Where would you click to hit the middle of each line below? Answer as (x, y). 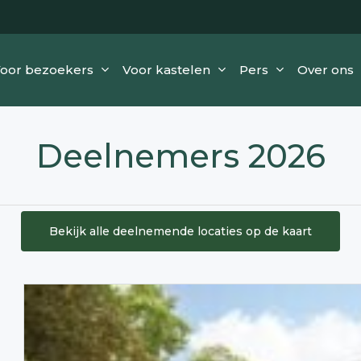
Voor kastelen (166, 70)
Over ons (325, 70)
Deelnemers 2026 (180, 156)
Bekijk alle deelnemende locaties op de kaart (180, 231)
